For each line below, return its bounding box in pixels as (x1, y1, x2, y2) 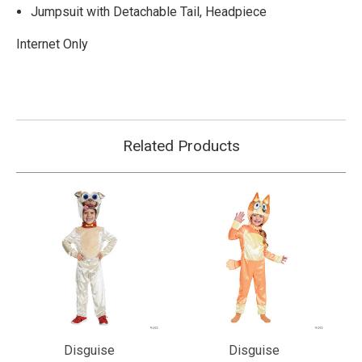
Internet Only (16, 36, 88, 52)
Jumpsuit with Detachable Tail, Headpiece (31, 3, 267, 19)
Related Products (122, 136, 240, 155)
